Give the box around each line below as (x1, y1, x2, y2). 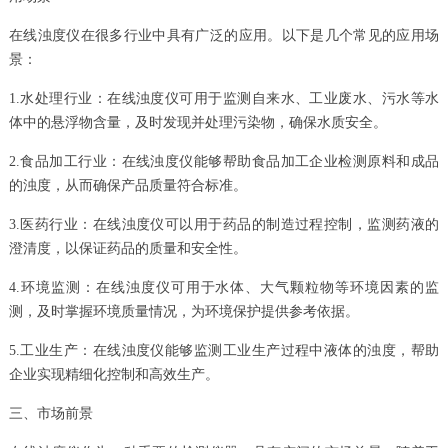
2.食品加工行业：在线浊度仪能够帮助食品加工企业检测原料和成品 (8, 154, 440, 169)
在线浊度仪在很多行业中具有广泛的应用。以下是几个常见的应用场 (8, 28, 440, 43)
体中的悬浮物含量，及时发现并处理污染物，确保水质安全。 (8, 115, 387, 130)
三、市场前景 (8, 406, 93, 421)
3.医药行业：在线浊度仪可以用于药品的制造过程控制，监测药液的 (8, 217, 440, 232)
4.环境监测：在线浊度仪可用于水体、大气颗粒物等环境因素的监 (8, 280, 440, 295)
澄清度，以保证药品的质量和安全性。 (8, 241, 247, 256)
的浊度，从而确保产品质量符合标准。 (8, 178, 247, 193)
